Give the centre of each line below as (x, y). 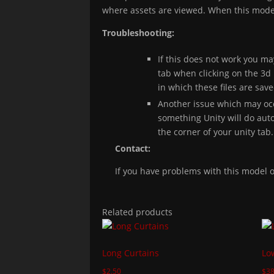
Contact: (133, 148)
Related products (137, 212)
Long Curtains (131, 253)
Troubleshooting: (138, 32)
